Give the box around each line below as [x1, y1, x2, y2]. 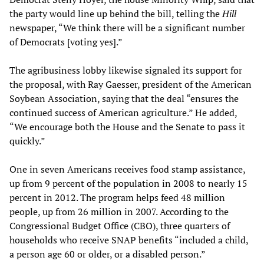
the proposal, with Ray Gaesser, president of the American [9, 78, 252, 91]
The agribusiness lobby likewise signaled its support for [9, 64, 242, 77]
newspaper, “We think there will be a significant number [9, 21, 245, 35]
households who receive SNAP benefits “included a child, [9, 233, 248, 247]
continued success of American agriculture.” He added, [9, 106, 237, 120]
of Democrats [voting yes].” [9, 35, 123, 49]
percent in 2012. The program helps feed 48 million [9, 191, 225, 204]
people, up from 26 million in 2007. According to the [9, 205, 229, 219]
